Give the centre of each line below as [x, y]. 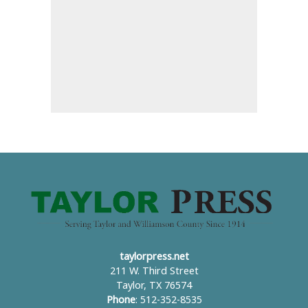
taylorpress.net [154, 257]
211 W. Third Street [154, 271]
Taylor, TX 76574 [154, 286]
